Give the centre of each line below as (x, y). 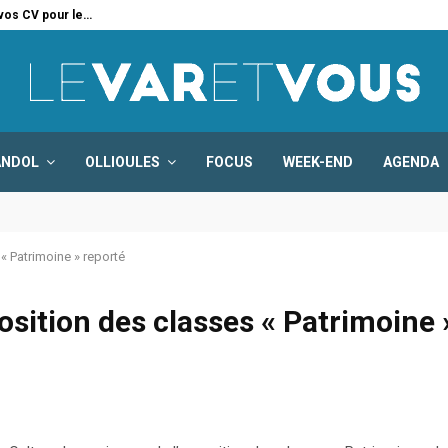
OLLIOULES (122, 162)
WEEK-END (318, 162)
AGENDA (411, 162)
